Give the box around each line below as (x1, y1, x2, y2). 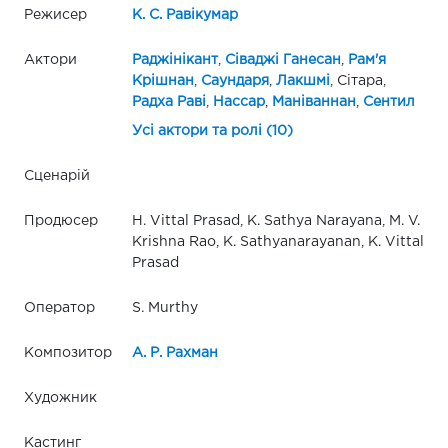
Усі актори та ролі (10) (131, 125, 293, 138)
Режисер (24, 9, 87, 22)
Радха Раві (131, 96, 206, 109)
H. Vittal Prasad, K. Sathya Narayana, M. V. (131, 215, 420, 228)
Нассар (212, 96, 265, 109)
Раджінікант (131, 54, 218, 67)
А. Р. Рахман (131, 347, 218, 360)
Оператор (24, 302, 95, 315)
